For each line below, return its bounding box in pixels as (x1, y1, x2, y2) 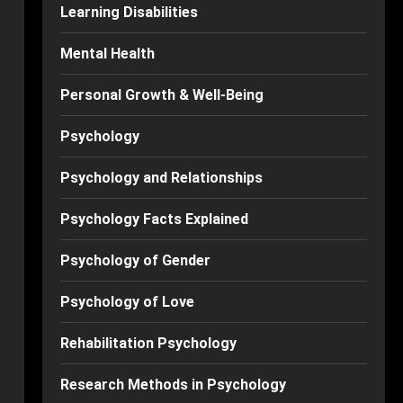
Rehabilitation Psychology (59, 335, 237, 352)
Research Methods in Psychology (59, 376, 286, 393)
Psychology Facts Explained (59, 210, 248, 228)
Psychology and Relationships (59, 169, 263, 186)
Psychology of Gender (59, 252, 210, 269)
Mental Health (59, 45, 155, 62)
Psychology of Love (59, 293, 194, 310)
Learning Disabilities (59, 4, 198, 21)
